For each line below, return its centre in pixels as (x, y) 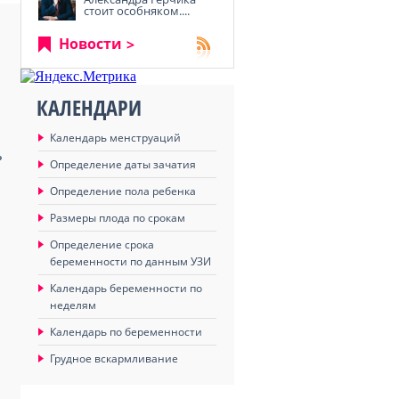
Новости (90, 44)
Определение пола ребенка (123, 191)
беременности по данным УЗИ (130, 261)
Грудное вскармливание (114, 358)
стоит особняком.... (137, 11)
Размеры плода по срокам (118, 218)
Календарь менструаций (115, 138)
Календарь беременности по (126, 288)
